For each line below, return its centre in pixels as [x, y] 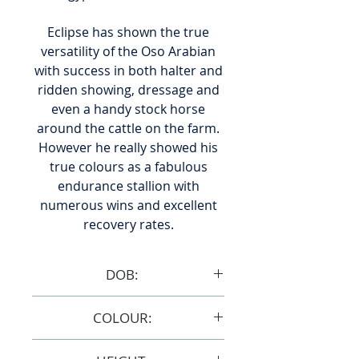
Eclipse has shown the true [128, 32]
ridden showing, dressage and [128, 90]
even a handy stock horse [128, 109]
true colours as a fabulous [128, 167]
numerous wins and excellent [128, 205]
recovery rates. [128, 224]
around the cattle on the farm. [128, 128]
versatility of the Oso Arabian [128, 51]
